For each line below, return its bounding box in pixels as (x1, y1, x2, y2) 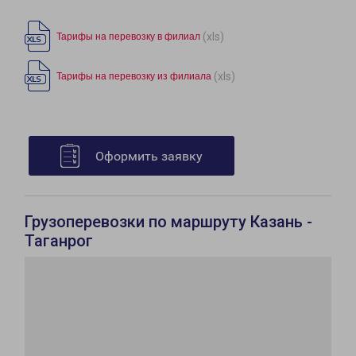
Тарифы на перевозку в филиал (56, 31, 200, 43)
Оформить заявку (95, 149, 203, 164)
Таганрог (25, 231, 93, 251)
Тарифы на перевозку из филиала (56, 71, 211, 83)
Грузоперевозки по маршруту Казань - (25, 212, 312, 232)
